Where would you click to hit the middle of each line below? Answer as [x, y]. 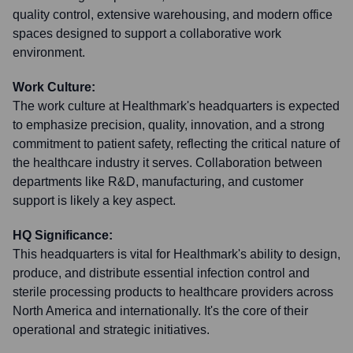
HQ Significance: [63, 235]
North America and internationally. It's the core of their [160, 311]
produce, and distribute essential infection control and [161, 273]
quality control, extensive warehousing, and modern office [173, 15]
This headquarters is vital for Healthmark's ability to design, [176, 254]
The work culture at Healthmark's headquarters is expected [176, 106]
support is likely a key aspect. [94, 201]
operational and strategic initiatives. [111, 330]
